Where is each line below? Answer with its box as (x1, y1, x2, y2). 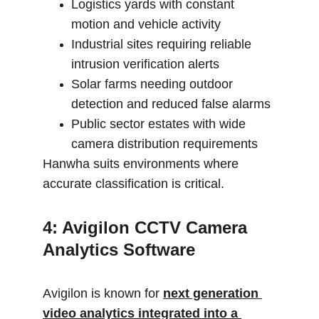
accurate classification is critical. (43, 177, 224, 191)
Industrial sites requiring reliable (71, 37, 255, 51)
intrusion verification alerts (71, 57, 219, 71)
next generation (163, 286, 262, 300)
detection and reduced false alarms (71, 97, 271, 111)
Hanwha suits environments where (43, 157, 242, 171)
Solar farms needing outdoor (71, 77, 236, 91)
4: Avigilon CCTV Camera (43, 218, 252, 237)
